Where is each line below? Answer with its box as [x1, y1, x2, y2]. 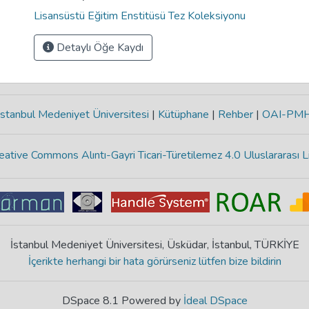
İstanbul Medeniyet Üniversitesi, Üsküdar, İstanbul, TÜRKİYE [10, 237, 299, 252]
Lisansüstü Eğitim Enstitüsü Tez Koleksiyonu [34, 8, 246, 23]
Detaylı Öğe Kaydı [54, 40, 143, 55]
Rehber [215, 107, 256, 122]
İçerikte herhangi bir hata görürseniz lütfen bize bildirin [28, 254, 281, 269]
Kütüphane [155, 107, 212, 122]
